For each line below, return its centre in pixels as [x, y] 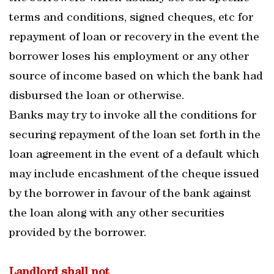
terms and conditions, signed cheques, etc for [131, 18]
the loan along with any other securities [117, 214]
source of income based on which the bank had [136, 77]
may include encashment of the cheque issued [134, 175]
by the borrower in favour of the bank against [130, 194]
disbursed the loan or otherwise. [97, 97]
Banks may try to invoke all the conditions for [133, 116]
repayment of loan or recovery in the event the [134, 38]
